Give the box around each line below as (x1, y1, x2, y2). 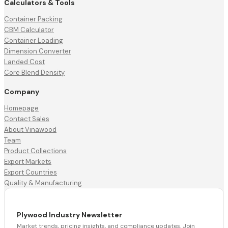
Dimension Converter (4, 47, 71, 56)
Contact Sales (4, 114, 49, 123)
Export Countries (4, 167, 57, 177)
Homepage (4, 103, 39, 112)
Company (4, 87, 39, 96)
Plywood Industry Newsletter (17, 210, 122, 219)
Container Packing (4, 15, 63, 24)
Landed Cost (4, 58, 45, 67)
